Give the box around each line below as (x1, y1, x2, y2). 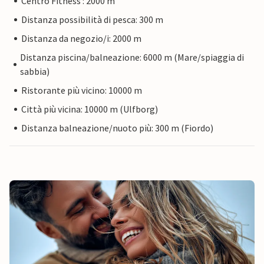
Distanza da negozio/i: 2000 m (21, 32, 141, 45)
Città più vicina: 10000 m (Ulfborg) (21, 103, 158, 115)
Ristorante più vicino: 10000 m (21, 84, 142, 97)
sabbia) (20, 65, 50, 78)
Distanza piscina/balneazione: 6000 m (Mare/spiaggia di (20, 51, 245, 64)
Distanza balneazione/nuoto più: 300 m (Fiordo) (21, 122, 213, 134)
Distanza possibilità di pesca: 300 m (21, 14, 163, 26)
